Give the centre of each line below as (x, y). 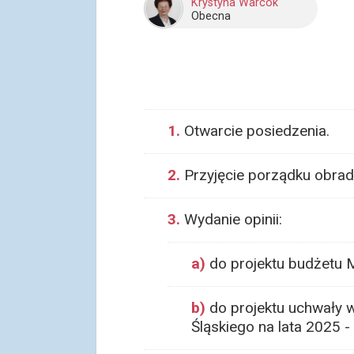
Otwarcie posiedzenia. (255, 131)
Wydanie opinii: (231, 219)
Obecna (211, 16)
